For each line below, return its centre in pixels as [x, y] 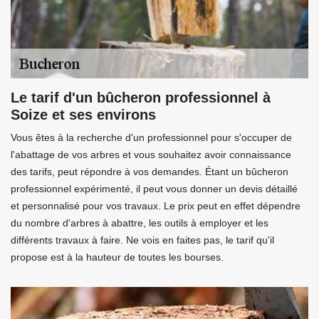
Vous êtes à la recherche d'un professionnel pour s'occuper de [151, 138]
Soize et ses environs [83, 115]
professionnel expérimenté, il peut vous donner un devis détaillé [154, 189]
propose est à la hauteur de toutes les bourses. [117, 257]
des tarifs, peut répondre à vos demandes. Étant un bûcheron [150, 172]
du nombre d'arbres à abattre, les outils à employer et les [140, 223]
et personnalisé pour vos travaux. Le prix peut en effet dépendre [156, 206]
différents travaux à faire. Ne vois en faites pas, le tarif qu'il [142, 240]
